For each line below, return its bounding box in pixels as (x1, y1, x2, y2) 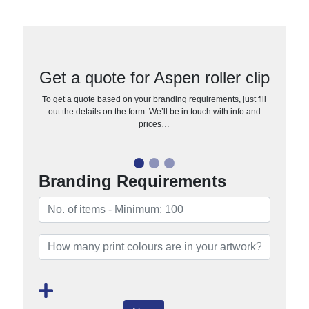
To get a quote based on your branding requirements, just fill (42, 94, 267, 104)
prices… (139, 119, 170, 129)
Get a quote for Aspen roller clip (39, 68, 270, 87)
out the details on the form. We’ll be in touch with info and (48, 106, 261, 117)
